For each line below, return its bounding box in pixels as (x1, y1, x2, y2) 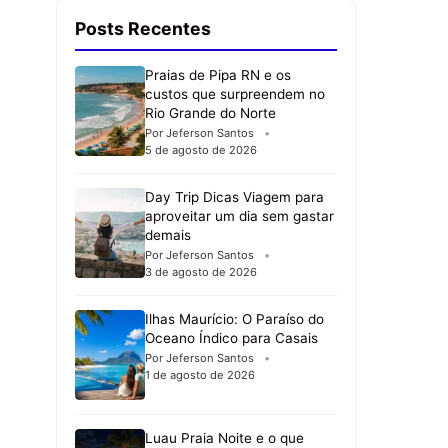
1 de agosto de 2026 (145, 368, 255, 383)
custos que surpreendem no (145, 86, 325, 103)
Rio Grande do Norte (145, 105, 276, 122)
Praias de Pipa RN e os (145, 67, 291, 84)
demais (145, 227, 191, 244)
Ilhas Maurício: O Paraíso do (145, 311, 324, 328)
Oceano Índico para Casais (145, 330, 318, 347)
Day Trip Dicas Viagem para (145, 189, 324, 206)
